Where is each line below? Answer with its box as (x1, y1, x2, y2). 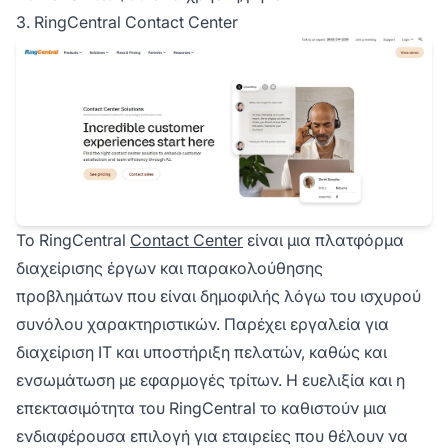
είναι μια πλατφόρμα (243, 229, 404, 250)
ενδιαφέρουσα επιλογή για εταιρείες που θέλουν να (16, 425, 408, 446)
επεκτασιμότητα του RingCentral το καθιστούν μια (16, 397, 387, 418)
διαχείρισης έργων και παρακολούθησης (16, 257, 323, 278)
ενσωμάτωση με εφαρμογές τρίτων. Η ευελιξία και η (16, 369, 405, 390)
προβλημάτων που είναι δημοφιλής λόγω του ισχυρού (16, 285, 421, 306)
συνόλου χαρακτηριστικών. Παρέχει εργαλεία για (16, 313, 389, 334)
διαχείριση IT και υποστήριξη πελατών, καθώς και (16, 341, 387, 362)
